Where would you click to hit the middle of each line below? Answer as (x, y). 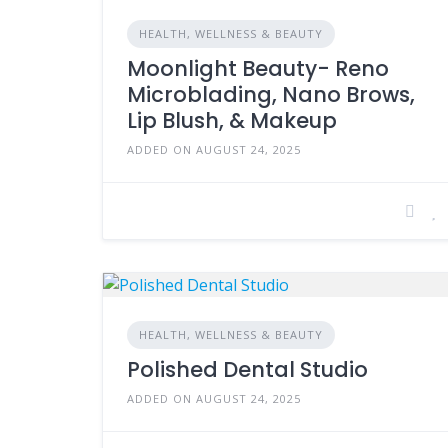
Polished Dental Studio (247, 369)
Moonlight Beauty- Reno (258, 68)
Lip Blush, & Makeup (232, 120)
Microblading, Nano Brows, (271, 94)
